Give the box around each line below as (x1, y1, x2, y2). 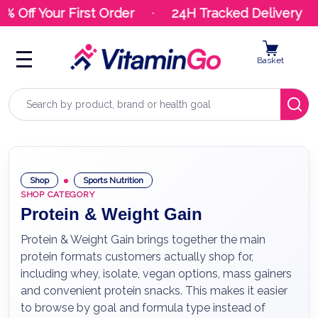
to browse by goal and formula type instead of (21, 301, 265, 314)
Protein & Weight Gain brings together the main (21, 233, 265, 246)
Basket (257, 55, 284, 65)
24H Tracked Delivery (155, 6, 286, 21)
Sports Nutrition (83, 175, 143, 185)
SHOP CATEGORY (21, 190, 95, 199)
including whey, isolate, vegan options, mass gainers (21, 267, 292, 280)
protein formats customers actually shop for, (21, 250, 253, 263)
